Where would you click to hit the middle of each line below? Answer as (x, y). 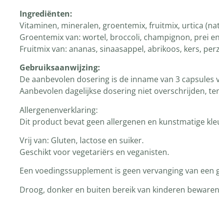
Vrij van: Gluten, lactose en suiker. (82, 140)
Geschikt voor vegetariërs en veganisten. (94, 152)
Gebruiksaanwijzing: (60, 68)
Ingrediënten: (46, 13)
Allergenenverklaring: (59, 110)
